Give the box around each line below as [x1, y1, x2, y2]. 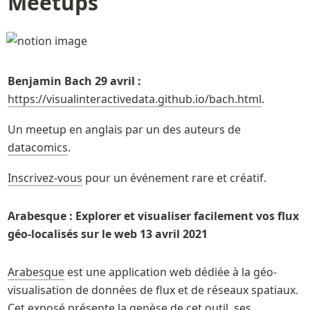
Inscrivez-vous [7, 170, 82, 185]
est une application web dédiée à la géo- [64, 264, 277, 280]
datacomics [7, 139, 68, 155]
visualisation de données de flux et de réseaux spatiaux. [7, 282, 298, 298]
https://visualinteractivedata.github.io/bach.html [7, 91, 262, 107]
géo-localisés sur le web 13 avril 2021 [7, 226, 208, 241]
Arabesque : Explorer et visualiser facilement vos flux [7, 208, 299, 224]
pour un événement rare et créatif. [82, 170, 266, 185]
